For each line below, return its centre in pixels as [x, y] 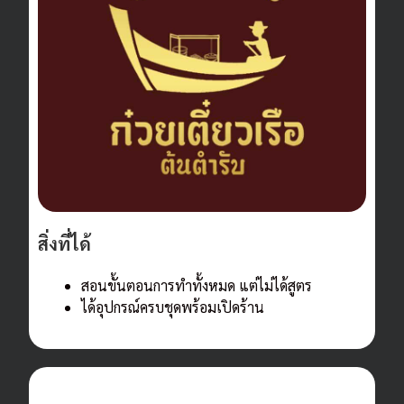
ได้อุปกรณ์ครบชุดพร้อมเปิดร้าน [173, 308]
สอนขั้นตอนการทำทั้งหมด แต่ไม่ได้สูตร [197, 286]
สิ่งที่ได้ [65, 244]
